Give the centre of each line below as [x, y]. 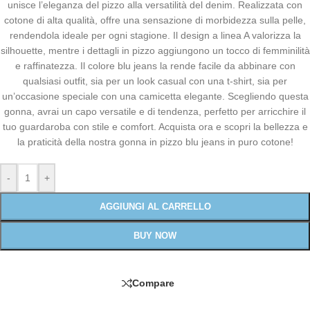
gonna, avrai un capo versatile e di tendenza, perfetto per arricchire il [155, 111]
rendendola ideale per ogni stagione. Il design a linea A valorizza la [155, 35]
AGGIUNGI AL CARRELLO [155, 206]
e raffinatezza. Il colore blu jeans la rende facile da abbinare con [155, 65]
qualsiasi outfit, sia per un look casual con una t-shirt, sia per [155, 81]
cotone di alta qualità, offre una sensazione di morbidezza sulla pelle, [155, 20]
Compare [153, 283]
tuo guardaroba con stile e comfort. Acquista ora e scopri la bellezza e [155, 126]
